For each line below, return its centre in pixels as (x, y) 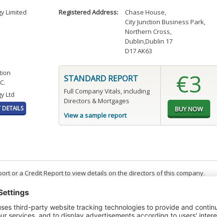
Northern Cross (148, 32)
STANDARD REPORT (101, 79)
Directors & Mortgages (96, 101)
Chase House (145, 12)
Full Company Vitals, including (107, 91)
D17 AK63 (139, 51)
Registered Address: (88, 12)
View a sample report (95, 116)
